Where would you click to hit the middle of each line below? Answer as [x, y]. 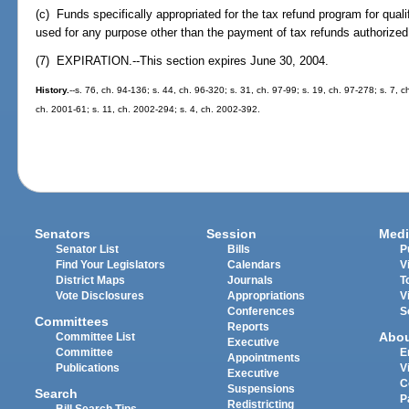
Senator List [88, 249]
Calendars [255, 264]
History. [53, 89]
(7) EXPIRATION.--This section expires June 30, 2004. [183, 60]
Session [232, 233]
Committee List [96, 336]
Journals [251, 280]
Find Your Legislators [111, 264]
